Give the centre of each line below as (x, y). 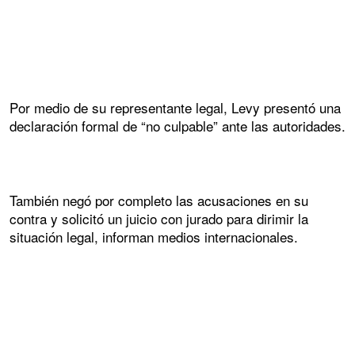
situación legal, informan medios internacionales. (156, 237)
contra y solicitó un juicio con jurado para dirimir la (159, 219)
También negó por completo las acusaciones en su (159, 200)
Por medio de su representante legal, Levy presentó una (175, 107)
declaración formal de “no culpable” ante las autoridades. (177, 125)
